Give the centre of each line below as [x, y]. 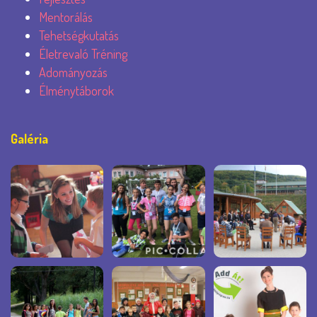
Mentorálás [66, 17]
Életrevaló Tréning [83, 54]
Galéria [29, 139]
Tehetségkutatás [79, 35]
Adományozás [73, 72]
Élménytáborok [76, 91]
